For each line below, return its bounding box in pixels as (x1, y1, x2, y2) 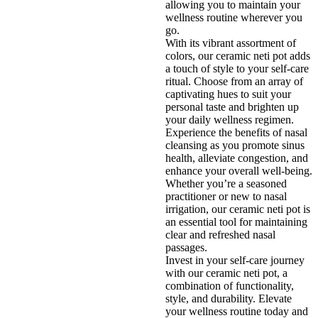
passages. (165, 241, 207, 254)
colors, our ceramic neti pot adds (165, 50, 310, 62)
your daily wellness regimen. (165, 114, 294, 126)
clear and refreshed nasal (165, 229, 275, 241)
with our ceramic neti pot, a (165, 267, 287, 280)
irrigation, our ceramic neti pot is (165, 203, 310, 216)
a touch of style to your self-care (165, 62, 309, 75)
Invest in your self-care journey (165, 254, 305, 267)
